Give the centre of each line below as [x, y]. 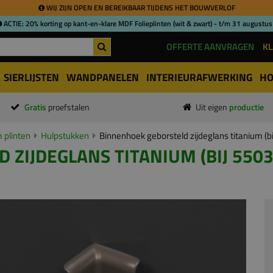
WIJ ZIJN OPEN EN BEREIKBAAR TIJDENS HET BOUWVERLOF [140, 8]
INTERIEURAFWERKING [199, 77]
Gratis [36, 107]
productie [246, 107]
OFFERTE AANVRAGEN [210, 47]
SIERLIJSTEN [31, 77]
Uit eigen [212, 107]
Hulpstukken [65, 136]
